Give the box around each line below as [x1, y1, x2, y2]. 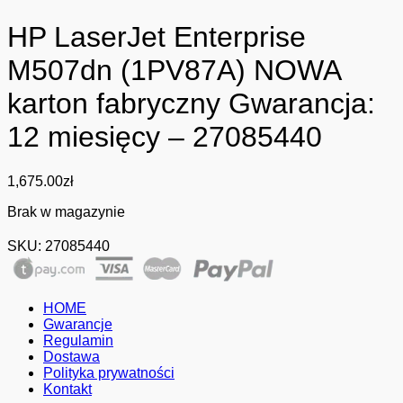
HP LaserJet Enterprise [7, 21, 306, 54]
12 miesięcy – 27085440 [7, 121, 322, 154]
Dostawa [43, 348, 100, 364]
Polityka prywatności [43, 364, 175, 381]
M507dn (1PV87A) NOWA [7, 54, 340, 87]
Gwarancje [43, 316, 112, 332]
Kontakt [43, 381, 92, 397]
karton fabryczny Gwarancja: [7, 87, 375, 121]
